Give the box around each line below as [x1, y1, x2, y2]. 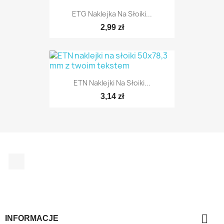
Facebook [24, 152, 61, 164]
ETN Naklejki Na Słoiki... [73, 78, 150, 88]
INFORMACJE [5, 214, 58, 223]
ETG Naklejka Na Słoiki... [72, 8, 152, 18]
